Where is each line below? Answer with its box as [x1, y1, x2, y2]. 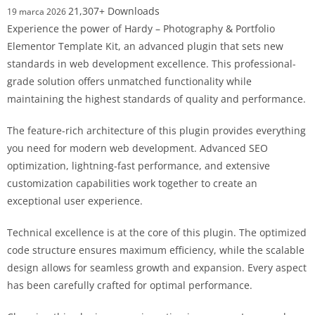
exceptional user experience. [7, 194, 143, 208]
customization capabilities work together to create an [7, 176, 257, 191]
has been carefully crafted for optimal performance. [7, 278, 252, 292]
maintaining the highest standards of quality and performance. [7, 92, 306, 106]
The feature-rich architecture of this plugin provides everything [7, 124, 306, 138]
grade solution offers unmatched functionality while [7, 75, 252, 89]
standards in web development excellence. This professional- [7, 57, 296, 71]
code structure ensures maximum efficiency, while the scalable [7, 243, 304, 257]
